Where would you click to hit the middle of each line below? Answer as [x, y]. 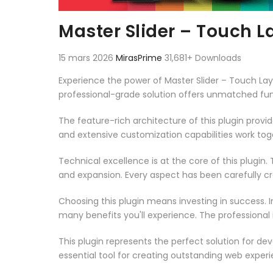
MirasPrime [140, 58]
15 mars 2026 [87, 58]
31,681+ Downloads [203, 58]
